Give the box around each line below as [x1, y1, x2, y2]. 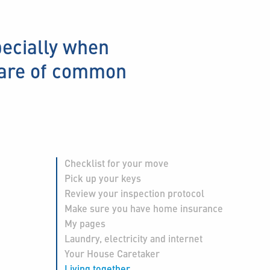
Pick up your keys [64, 171, 141, 184]
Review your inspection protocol [64, 186, 204, 199]
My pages [64, 216, 105, 230]
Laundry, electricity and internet [64, 231, 202, 245]
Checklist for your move [64, 156, 169, 169]
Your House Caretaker [64, 246, 160, 260]
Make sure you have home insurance [64, 201, 223, 215]
